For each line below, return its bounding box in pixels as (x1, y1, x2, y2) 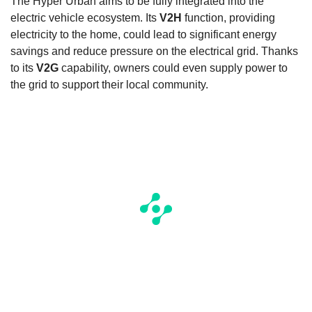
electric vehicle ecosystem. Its (10, 12, 159, 24)
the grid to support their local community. (10, 79, 208, 91)
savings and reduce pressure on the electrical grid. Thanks (10, 45, 298, 58)
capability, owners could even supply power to (58, 62, 288, 75)
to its (10, 62, 36, 75)
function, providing (182, 12, 275, 24)
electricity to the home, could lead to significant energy (10, 29, 276, 41)
